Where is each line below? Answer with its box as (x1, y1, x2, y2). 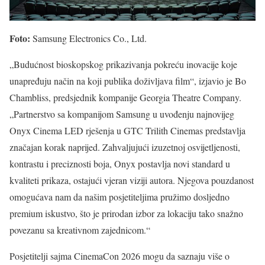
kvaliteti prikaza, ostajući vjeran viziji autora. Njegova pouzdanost (9, 173, 254, 186)
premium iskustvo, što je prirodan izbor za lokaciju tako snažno (9, 206, 243, 219)
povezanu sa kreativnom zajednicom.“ (9, 223, 150, 236)
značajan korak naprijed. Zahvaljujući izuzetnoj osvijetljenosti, (9, 140, 240, 153)
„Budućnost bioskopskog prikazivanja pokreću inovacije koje (9, 57, 237, 70)
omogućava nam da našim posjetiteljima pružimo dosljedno (9, 190, 230, 203)
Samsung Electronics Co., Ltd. (30, 31, 147, 44)
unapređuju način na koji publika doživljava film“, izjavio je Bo (9, 74, 246, 87)
